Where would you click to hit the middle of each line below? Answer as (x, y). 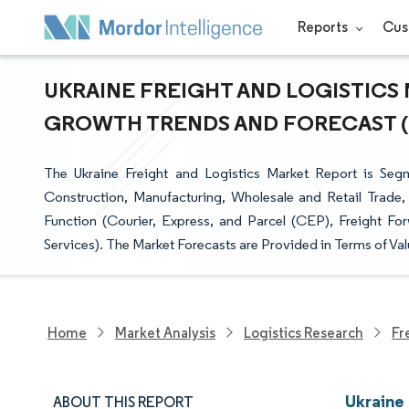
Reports (324, 27)
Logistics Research (304, 332)
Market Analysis (165, 332)
